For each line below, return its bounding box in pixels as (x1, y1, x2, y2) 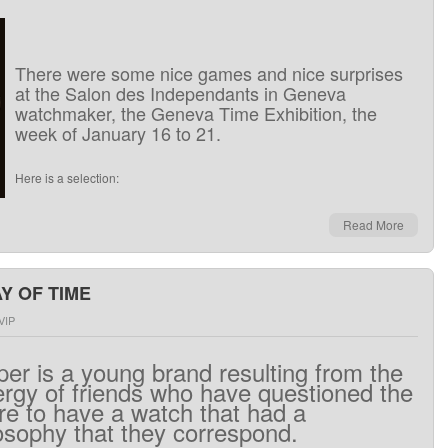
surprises (330, 60, 403, 86)
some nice (111, 60, 193, 86)
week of (15, 120, 77, 146)
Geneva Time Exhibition (151, 100, 342, 126)
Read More (343, 216, 404, 233)
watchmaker (15, 100, 111, 126)
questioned (258, 374, 373, 409)
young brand (81, 354, 212, 389)
